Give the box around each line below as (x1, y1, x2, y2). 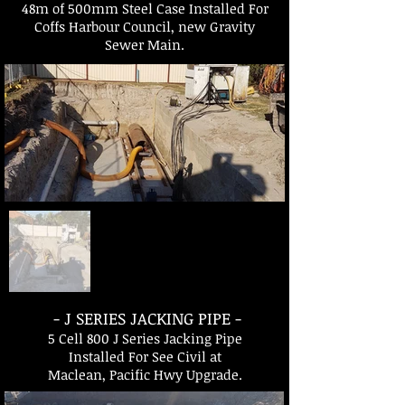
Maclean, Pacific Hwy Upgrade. (47, 365, 242, 383)
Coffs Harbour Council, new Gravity (34, 17, 255, 35)
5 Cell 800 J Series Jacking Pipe (47, 329, 242, 347)
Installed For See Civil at (68, 347, 221, 365)
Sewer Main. (105, 35, 184, 53)
